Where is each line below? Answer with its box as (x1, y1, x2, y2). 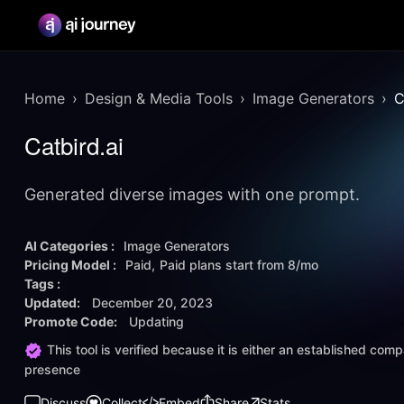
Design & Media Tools (85, 89, 233, 107)
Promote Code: (24, 314, 120, 329)
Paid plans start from (160, 257, 288, 272)
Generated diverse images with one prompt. (24, 184, 360, 204)
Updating (129, 314, 184, 329)
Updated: (24, 295, 83, 310)
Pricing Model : (24, 257, 116, 272)
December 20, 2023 (92, 295, 213, 310)
